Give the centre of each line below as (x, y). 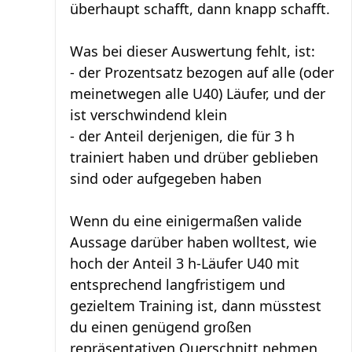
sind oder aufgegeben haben (166, 178)
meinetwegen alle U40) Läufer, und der (198, 93)
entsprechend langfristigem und (178, 284)
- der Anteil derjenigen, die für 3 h (182, 136)
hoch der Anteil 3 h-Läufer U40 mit (185, 263)
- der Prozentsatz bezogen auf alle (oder (202, 72)
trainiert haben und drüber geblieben (194, 157)
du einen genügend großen (161, 327)
